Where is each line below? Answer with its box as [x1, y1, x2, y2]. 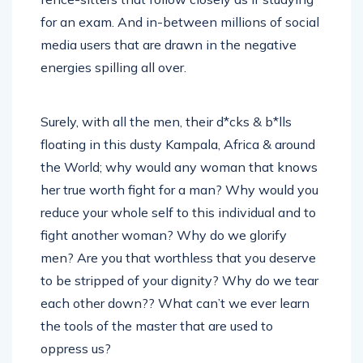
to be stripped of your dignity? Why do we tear [41, 255, 318, 271]
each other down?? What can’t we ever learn [41, 278, 310, 294]
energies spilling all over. [41, 42, 186, 58]
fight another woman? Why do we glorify [41, 210, 287, 226]
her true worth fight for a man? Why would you [41, 164, 318, 181]
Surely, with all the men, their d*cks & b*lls [41, 96, 292, 113]
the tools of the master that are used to [41, 301, 273, 317]
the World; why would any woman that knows [41, 142, 318, 158]
